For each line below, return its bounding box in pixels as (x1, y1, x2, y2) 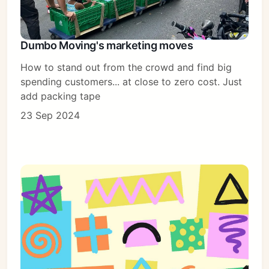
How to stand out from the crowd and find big (20, 61, 232, 73)
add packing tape (20, 89, 101, 102)
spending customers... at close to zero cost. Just (20, 75, 243, 88)
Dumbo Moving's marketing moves (20, 38, 193, 52)
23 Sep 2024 (20, 109, 80, 121)
